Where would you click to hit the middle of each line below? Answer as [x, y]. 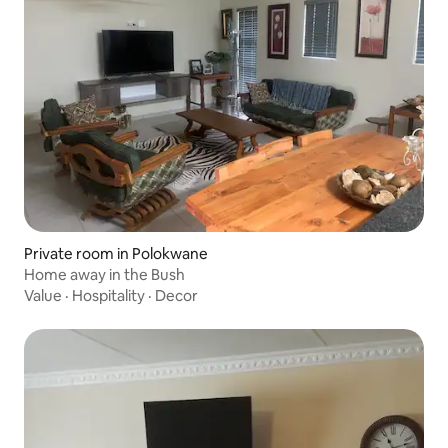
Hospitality [108, 295]
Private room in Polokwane [116, 253]
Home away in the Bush [104, 274]
